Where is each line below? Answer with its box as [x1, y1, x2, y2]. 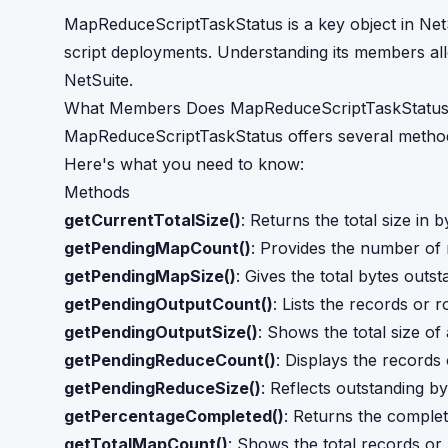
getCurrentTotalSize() [64, 210, 241, 230]
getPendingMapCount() [64, 238, 251, 258]
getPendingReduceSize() [64, 378, 261, 398]
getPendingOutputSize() [64, 322, 258, 342]
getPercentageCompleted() [64, 406, 284, 426]
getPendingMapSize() [64, 266, 236, 286]
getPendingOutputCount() [64, 294, 273, 314]
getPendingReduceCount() [64, 350, 276, 370]
